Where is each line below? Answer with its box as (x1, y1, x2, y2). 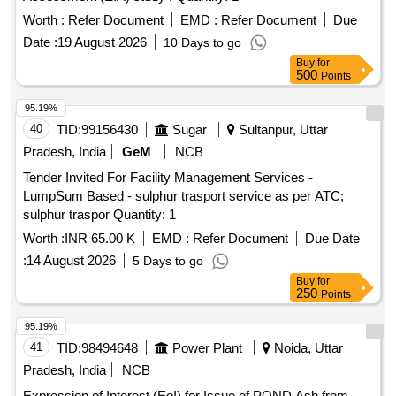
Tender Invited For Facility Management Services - (23, 170, 313, 186)
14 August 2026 (27, 253, 116, 269)
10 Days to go (164, 35, 241, 50)
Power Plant (172, 340, 242, 356)
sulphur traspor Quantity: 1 (113, 207, 176, 223)
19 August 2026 (57, 34, 147, 50)
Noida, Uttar (270, 340, 343, 356)
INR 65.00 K (65, 231, 135, 247)
